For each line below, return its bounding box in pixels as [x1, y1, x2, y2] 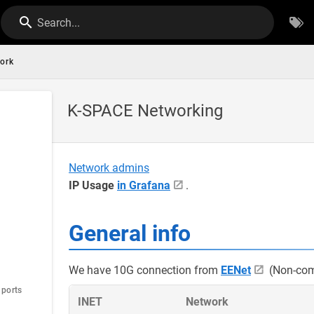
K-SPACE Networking [67, 101, 223, 121]
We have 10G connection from [69, 264, 221, 277]
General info [69, 220, 191, 247]
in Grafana [117, 179, 170, 192]
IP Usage [69, 179, 117, 192]
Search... [37, 16, 81, 29]
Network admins [69, 161, 149, 175]
